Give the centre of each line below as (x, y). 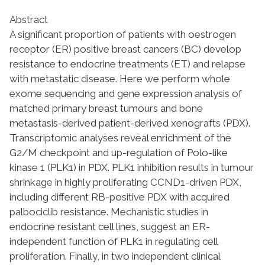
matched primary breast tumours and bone (106, 108)
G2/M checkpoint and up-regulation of (98, 152)
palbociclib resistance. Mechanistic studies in (109, 211)
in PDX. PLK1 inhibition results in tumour (165, 167)
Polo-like (207, 152)
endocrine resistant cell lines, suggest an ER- (110, 226)
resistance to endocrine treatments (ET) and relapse (127, 64)
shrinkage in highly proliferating (80, 182)
